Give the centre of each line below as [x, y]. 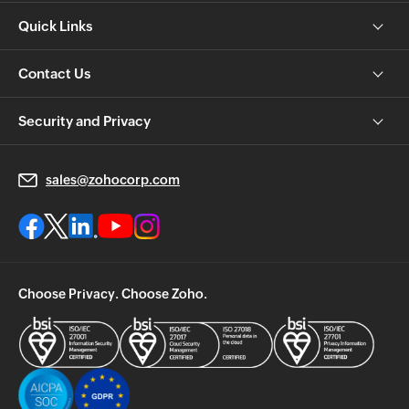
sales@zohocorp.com [113, 179]
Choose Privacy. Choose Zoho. [113, 294]
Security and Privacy [84, 121]
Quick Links [55, 26]
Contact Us [54, 73]
